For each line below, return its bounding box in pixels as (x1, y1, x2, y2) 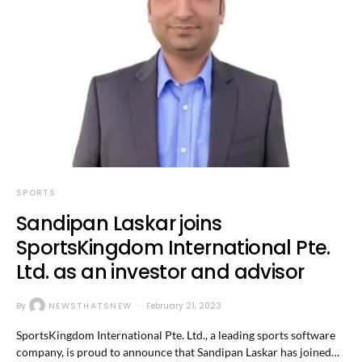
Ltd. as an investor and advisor (16, 259, 305, 285)
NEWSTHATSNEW (48, 299, 132, 312)
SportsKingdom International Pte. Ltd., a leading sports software (16, 328, 335, 342)
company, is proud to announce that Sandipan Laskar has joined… (16, 345, 339, 359)
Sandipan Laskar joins (16, 210, 222, 237)
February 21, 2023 (146, 299, 221, 312)
